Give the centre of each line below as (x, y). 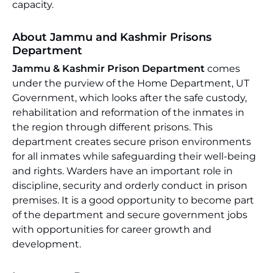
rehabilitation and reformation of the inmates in (128, 112)
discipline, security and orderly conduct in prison (130, 186)
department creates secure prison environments (132, 142)
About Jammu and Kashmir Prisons (112, 37)
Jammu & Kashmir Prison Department (110, 69)
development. (47, 244)
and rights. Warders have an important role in (122, 171)
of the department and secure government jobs (130, 215)
